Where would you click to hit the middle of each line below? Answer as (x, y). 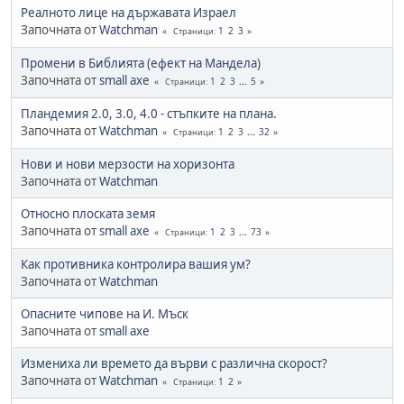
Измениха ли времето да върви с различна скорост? (174, 363)
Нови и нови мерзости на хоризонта (128, 164)
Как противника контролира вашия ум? (136, 264)
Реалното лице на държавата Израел (129, 12)
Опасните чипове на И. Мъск (105, 313)
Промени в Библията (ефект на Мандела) (141, 63)
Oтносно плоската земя (88, 213)
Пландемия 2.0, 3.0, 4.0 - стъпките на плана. (149, 113)
